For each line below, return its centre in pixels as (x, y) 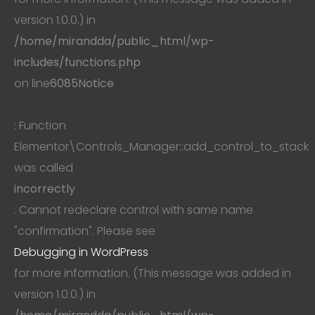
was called (44, 167)
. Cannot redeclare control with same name (134, 210)
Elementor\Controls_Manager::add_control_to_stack (161, 146)
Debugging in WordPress (81, 252)
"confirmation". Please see (85, 231)
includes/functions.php (77, 62)
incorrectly (45, 188)
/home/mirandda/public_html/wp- (114, 41)
